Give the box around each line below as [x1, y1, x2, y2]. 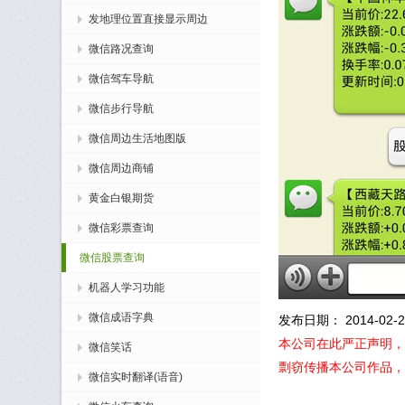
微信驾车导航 [89, 72, 154, 85]
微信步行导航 [89, 102, 154, 115]
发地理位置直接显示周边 [89, 13, 208, 25]
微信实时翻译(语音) [89, 371, 183, 383]
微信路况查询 [89, 42, 154, 55]
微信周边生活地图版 [89, 132, 186, 145]
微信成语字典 [89, 311, 154, 324]
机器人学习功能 [89, 281, 165, 294]
